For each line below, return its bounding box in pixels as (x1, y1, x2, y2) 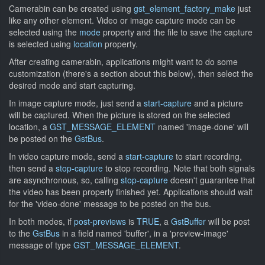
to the (9, 227, 33, 239)
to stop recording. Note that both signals (103, 162, 255, 174)
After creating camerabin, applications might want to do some (9, 56, 238, 67)
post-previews (74, 215, 126, 227)
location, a (9, 121, 50, 132)
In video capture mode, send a (9, 150, 125, 162)
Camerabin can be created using (9, 2, 134, 14)
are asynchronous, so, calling (9, 174, 121, 186)
